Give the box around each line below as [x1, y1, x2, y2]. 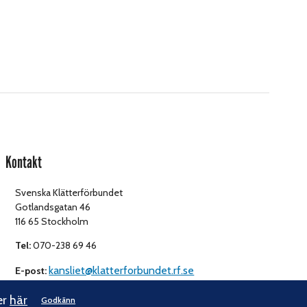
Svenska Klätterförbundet [15, 186, 123, 199]
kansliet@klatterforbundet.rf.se [49, 263, 195, 277]
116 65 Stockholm [15, 214, 89, 228]
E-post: [15, 264, 47, 277]
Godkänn [41, 295, 76, 305]
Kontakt [5, 151, 42, 172]
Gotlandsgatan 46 [15, 200, 91, 213]
